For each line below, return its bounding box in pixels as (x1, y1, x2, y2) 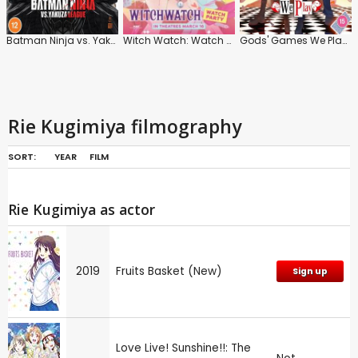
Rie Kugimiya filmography (8, 113, 241, 139)
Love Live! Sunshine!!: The (116, 340, 251, 356)
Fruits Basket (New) (116, 263, 222, 279)
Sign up (292, 265, 328, 277)
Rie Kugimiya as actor (8, 199, 155, 219)
